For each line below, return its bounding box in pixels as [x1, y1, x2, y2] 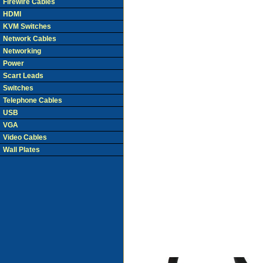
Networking [3, 47, 41, 55]
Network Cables [3, 35, 56, 43]
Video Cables [3, 133, 47, 141]
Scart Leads [3, 72, 43, 80]
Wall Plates [3, 146, 40, 154]
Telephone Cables [3, 96, 62, 104]
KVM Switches [3, 22, 51, 31]
